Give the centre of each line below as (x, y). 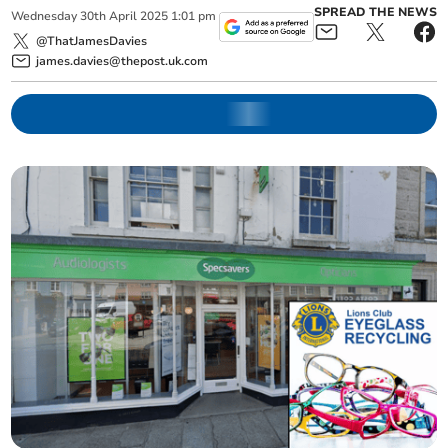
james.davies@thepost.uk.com (122, 60)
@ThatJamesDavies (92, 40)
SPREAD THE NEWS (375, 12)
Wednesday (44, 16)
